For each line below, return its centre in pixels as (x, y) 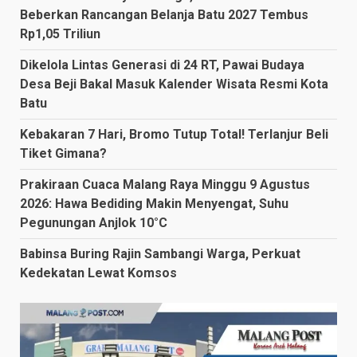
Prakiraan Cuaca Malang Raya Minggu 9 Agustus (165, 184)
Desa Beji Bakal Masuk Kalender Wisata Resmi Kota (174, 84)
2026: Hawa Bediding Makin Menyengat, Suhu (154, 203)
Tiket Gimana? (63, 153)
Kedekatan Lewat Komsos (98, 273)
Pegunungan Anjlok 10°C (94, 222)
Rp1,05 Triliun (60, 33)
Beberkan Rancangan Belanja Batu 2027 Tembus (164, 14)
